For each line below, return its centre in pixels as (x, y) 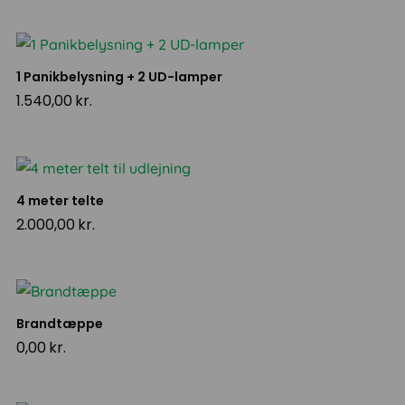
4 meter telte (61, 200)
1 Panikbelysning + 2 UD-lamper (120, 77)
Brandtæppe (60, 323)
